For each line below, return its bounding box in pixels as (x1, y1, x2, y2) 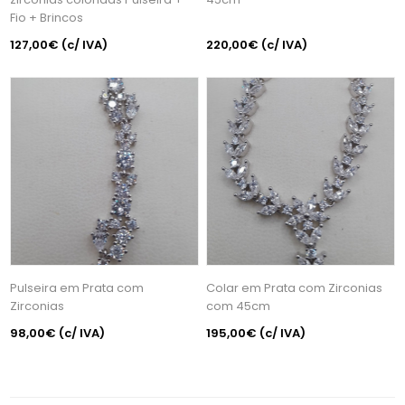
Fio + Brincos (10, 9, 84, 27)
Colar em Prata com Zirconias (206, 278, 383, 297)
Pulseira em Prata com (10, 278, 145, 297)
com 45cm (206, 297, 271, 315)
